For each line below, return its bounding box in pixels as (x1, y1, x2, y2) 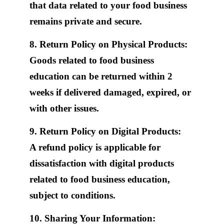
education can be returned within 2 (29, 70, 172, 81)
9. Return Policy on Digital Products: (29, 126, 181, 136)
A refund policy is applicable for (29, 142, 160, 152)
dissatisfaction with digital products (29, 158, 174, 168)
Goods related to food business (29, 54, 154, 65)
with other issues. (29, 102, 99, 113)
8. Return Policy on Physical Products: (29, 38, 187, 49)
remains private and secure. (29, 15, 142, 26)
